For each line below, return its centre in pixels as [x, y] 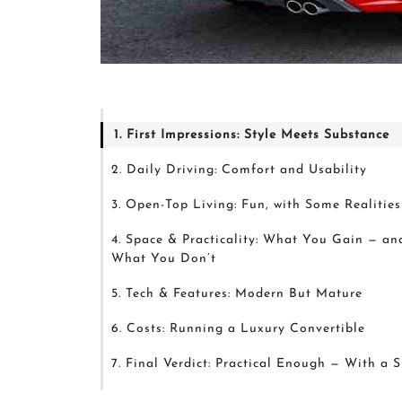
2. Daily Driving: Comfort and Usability [239, 170]
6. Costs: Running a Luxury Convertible [238, 329]
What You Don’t [164, 259]
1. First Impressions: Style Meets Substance [252, 135]
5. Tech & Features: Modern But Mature [237, 294]
